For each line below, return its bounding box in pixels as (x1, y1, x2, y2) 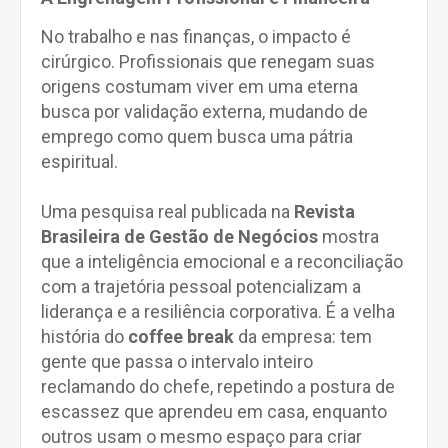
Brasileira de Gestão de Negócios (41, 226, 318, 247)
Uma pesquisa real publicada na (41, 201, 294, 222)
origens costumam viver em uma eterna (41, 76, 358, 97)
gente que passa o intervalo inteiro (41, 351, 313, 372)
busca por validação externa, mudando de (41, 101, 368, 122)
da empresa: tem (234, 326, 372, 347)
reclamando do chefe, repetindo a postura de (41, 376, 395, 397)
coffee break (128, 326, 234, 347)
